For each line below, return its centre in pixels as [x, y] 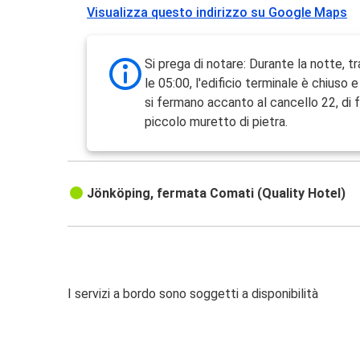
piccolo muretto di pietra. [217, 122]
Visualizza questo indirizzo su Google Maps [217, 13]
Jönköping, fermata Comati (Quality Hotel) [217, 194]
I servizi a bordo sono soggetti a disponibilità [193, 294]
